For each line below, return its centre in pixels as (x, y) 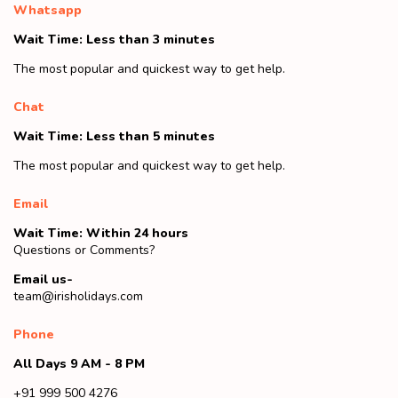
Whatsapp (48, 11)
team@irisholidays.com (78, 297)
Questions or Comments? (84, 251)
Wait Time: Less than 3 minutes (114, 40)
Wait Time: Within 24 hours (101, 234)
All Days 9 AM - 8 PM (79, 364)
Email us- (43, 280)
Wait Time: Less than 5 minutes (114, 137)
